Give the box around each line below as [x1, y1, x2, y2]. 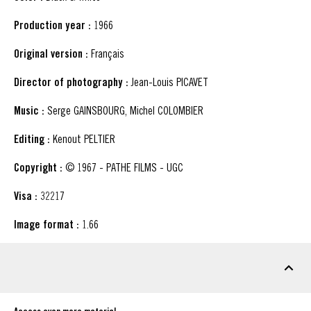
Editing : [14, 133, 50, 146]
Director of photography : [14, 76, 128, 90]
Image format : [14, 218, 79, 232]
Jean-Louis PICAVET [128, 76, 208, 89]
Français [88, 47, 124, 60]
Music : [14, 104, 44, 118]
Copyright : [14, 161, 62, 175]
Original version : [14, 47, 88, 61]
